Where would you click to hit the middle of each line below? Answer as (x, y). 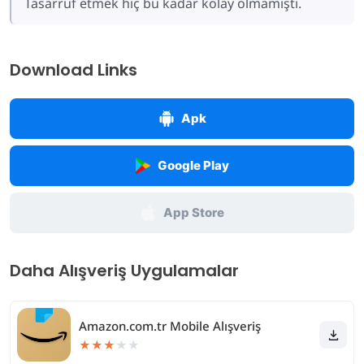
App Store (193, 212)
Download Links (74, 70)
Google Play (193, 165)
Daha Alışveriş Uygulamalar (124, 271)
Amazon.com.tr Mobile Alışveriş (170, 326)
